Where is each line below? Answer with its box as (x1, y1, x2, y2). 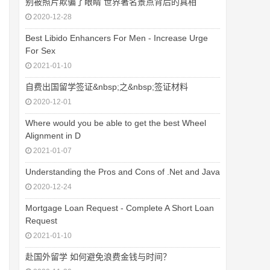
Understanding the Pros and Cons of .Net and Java (25, 167, 220, 177)
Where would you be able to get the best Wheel (25, 118, 206, 128)
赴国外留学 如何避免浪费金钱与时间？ (25, 252, 171, 262)
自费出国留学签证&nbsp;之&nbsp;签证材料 (25, 82, 188, 92)
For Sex (25, 46, 55, 55)
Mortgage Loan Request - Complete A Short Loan (25, 203, 214, 213)
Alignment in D (25, 131, 81, 140)
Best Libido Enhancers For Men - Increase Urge (25, 33, 208, 43)
